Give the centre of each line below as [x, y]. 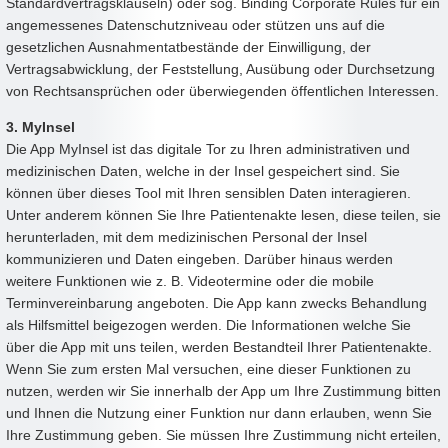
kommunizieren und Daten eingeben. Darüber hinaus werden [199, 258]
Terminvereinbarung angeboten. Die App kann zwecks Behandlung [216, 302]
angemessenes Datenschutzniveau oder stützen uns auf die [195, 24]
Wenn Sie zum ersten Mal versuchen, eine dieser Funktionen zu [208, 368]
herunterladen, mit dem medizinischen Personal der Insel [186, 236]
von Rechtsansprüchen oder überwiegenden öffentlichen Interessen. [222, 90]
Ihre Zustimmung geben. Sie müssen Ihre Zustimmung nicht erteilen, [223, 434]
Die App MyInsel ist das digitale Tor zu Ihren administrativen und [208, 148]
